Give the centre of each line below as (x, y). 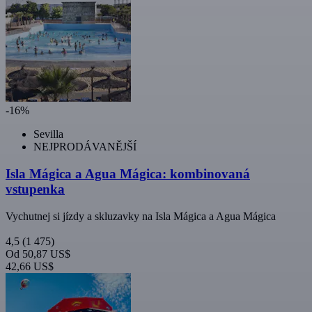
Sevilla (48, 134)
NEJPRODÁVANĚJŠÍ (85, 147)
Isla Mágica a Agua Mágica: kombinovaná (128, 174)
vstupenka (35, 189)
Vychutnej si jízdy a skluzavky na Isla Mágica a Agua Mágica (141, 216)
